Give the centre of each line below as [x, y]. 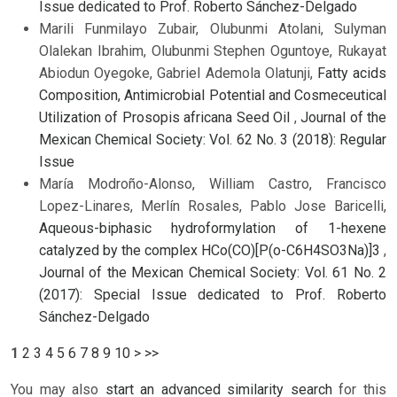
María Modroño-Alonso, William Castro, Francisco [213, 184]
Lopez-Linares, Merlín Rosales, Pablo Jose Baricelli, [213, 206]
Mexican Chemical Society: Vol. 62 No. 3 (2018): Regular [213, 140]
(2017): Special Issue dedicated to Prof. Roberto [213, 295]
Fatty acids [352, 73]
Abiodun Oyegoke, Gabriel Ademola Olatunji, [178, 73]
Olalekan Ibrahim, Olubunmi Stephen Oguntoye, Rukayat [213, 51]
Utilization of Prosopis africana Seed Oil [167, 117]
